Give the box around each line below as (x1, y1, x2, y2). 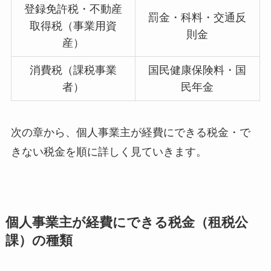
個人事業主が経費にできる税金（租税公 (5, 215, 248, 230)
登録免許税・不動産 (24, 3, 122, 16)
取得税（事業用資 (29, 20, 117, 33)
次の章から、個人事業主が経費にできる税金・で (10, 126, 250, 139)
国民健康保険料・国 (148, 64, 247, 77)
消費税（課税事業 (29, 64, 117, 77)
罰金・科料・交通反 (148, 11, 247, 24)
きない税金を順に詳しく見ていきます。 (10, 146, 207, 158)
